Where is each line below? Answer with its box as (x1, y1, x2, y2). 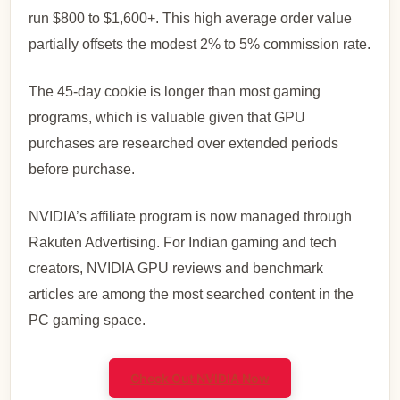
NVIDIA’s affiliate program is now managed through (29, 209, 353, 225)
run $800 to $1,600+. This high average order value (29, 11, 353, 27)
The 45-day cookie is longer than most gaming (29, 84, 321, 100)
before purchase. (29, 162, 136, 178)
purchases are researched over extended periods (29, 136, 339, 152)
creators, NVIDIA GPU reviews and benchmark (29, 261, 324, 277)
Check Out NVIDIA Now (130, 371, 270, 387)
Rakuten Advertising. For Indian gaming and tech (29, 235, 337, 251)
